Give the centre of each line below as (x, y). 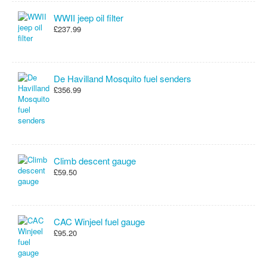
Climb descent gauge (95, 161)
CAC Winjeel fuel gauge (99, 221)
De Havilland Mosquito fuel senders (122, 78)
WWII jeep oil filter (89, 18)
